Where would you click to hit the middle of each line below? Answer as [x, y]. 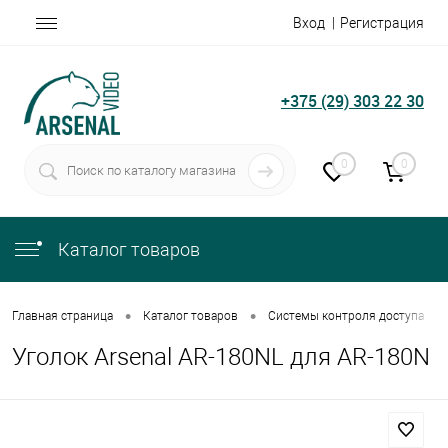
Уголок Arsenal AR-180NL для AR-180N [221, 357]
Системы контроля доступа [346, 316]
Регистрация [382, 22]
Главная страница [62, 316]
